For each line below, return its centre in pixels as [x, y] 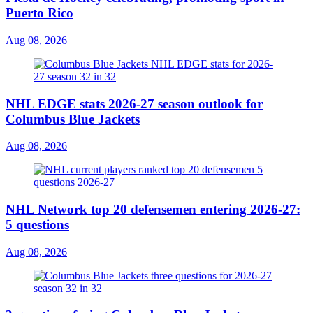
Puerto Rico [39, 13]
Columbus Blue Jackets [73, 119]
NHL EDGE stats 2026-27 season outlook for [134, 103]
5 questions [37, 225]
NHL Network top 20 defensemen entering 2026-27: [153, 209]
